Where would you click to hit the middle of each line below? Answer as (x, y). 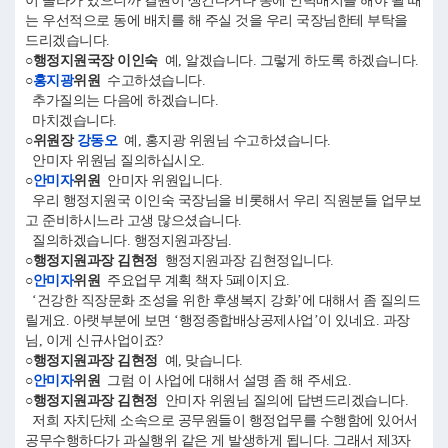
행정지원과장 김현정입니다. (245, 260)
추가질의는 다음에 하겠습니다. (125, 100)
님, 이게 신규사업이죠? (94, 340)
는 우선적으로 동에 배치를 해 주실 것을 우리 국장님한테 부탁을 (216, 20)
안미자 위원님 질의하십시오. (115, 160)
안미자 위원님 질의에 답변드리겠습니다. (286, 400)
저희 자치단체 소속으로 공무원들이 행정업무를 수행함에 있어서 (221, 420)
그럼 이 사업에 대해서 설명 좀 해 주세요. (225, 380)
